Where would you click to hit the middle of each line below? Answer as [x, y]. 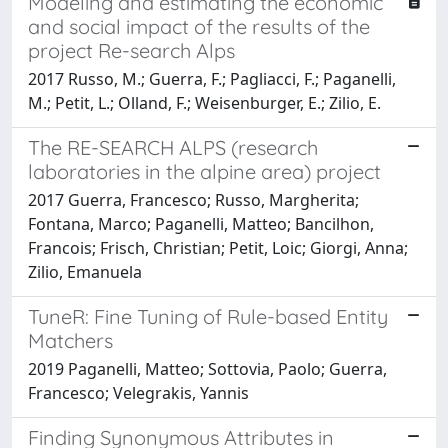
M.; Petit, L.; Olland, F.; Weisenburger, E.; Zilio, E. [204, 103]
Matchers [70, 340]
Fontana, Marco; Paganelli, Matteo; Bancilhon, [201, 224]
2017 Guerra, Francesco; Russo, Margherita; [193, 200]
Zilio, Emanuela [85, 272]
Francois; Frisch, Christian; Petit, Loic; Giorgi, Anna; [218, 248]
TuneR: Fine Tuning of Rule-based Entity [208, 316]
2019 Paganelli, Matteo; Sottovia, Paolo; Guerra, [207, 369]
